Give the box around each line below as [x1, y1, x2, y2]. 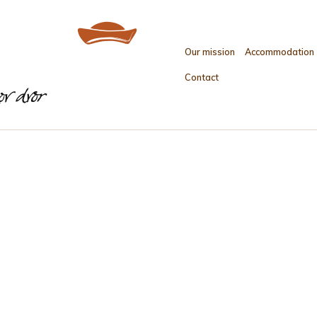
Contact [184, 71, 219, 83]
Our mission [184, 46, 235, 58]
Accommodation [245, 46, 315, 58]
